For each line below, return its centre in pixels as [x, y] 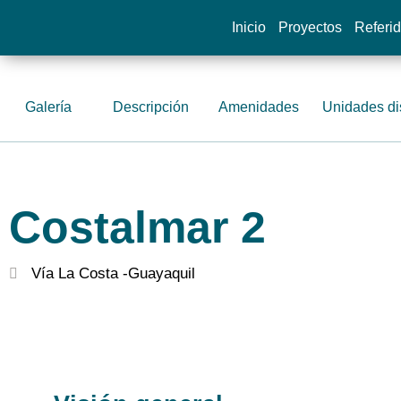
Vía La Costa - [80, 273]
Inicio [248, 27]
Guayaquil [162, 273]
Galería [49, 107]
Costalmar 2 [137, 227]
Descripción [151, 107]
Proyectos [310, 27]
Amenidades [259, 107]
